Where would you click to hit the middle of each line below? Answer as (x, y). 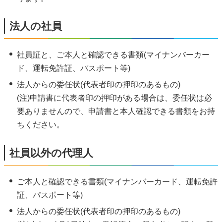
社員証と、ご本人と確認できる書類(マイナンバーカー (113, 55)
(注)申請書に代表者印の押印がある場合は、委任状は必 (114, 98)
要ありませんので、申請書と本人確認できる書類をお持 (116, 111)
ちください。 (40, 125)
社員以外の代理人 (51, 153)
